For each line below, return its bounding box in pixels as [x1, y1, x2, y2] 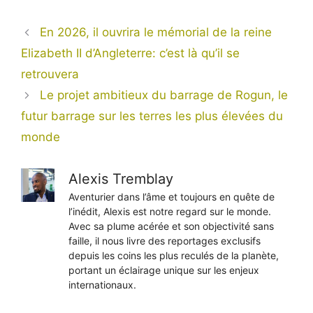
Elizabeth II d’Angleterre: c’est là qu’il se [21, 46, 240, 61]
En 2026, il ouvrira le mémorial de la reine [40, 25, 272, 40]
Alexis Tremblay [68, 170, 173, 188]
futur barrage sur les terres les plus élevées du [21, 109, 283, 124]
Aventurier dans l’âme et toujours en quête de [68, 191, 275, 203]
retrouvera [21, 67, 79, 82]
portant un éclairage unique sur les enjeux [68, 264, 259, 277]
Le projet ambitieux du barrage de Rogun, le [40, 88, 289, 103]
